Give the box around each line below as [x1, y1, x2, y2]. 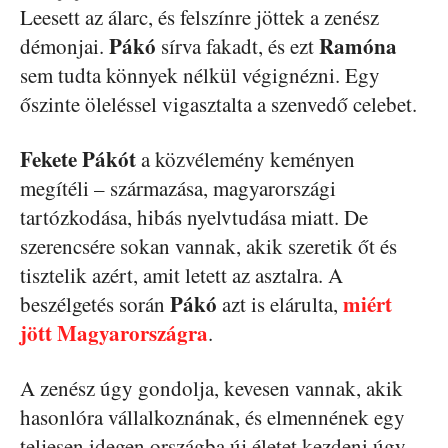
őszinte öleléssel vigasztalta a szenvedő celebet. [20, 89, 417, 118]
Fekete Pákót [20, 143, 136, 174]
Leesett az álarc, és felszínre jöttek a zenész [20, 2, 379, 31]
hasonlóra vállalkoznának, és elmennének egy [20, 402, 405, 431]
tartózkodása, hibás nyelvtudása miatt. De [20, 202, 368, 231]
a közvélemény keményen [136, 144, 355, 173]
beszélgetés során [20, 289, 170, 318]
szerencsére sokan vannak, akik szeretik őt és [20, 231, 397, 260]
